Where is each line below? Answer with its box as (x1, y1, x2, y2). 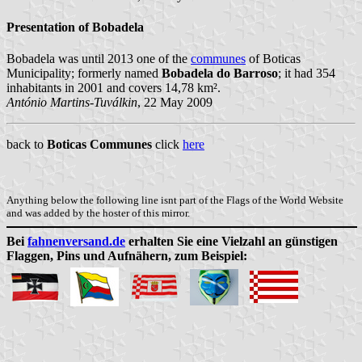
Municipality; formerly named (6, 66, 162, 81)
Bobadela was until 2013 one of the (6, 52, 191, 66)
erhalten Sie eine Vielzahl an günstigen (125, 234, 338, 249)
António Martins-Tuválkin (6, 95, 137, 110)
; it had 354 (278, 66, 335, 81)
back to (6, 137, 47, 152)
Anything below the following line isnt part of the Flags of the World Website (6, 194, 343, 207)
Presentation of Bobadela (6, 19, 144, 34)
